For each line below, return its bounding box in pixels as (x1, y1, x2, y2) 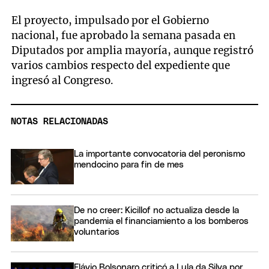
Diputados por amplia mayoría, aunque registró (11, 44, 254, 58)
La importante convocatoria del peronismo (74, 149, 245, 159)
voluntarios (74, 228, 119, 237)
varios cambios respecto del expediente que (11, 59, 231, 73)
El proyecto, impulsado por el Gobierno (11, 14, 210, 28)
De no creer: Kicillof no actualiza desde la (74, 206, 239, 216)
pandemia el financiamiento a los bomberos (74, 217, 249, 226)
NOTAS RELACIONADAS (11, 116, 108, 126)
